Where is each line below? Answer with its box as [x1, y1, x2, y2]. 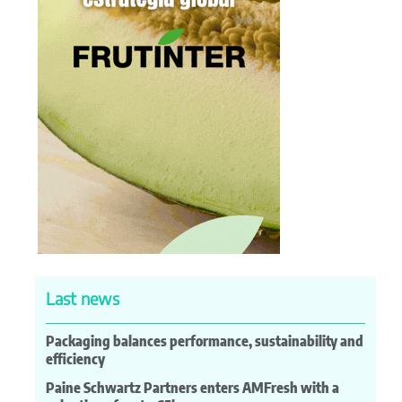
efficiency [46, 349, 105, 368]
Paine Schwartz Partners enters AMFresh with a [46, 378, 339, 397]
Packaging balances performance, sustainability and [46, 331, 363, 350]
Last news [46, 288, 119, 310]
